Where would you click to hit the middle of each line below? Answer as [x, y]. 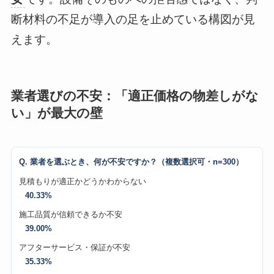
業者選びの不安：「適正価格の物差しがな [135, 95]
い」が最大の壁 [57, 113]
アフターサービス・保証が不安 [74, 247]
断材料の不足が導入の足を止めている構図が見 [133, 19]
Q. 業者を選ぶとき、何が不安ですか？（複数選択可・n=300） [131, 162]
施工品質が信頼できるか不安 [70, 214]
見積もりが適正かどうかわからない [82, 181]
